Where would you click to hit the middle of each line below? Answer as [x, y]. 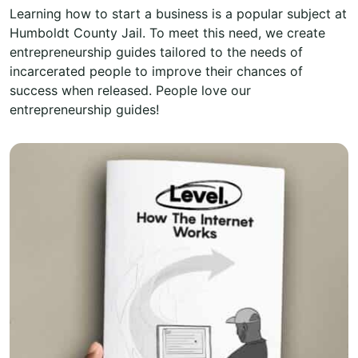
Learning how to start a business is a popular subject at [178, 13]
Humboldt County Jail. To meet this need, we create [167, 32]
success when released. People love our [130, 90]
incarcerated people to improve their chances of [156, 71]
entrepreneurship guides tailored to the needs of [156, 52]
